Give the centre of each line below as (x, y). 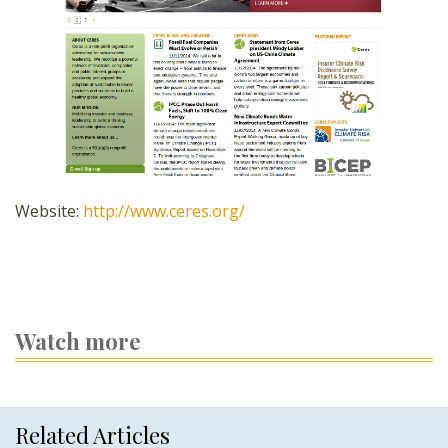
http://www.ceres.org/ (164, 210)
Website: (49, 210)
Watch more (78, 340)
